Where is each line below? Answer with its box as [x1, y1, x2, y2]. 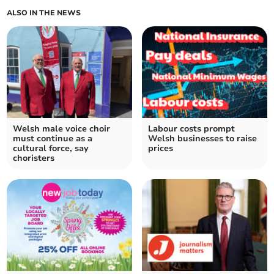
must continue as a [13, 133, 93, 145]
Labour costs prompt [148, 123, 235, 135]
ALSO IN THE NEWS [7, 8, 81, 18]
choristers [13, 152, 55, 165]
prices [148, 143, 173, 155]
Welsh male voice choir [13, 123, 111, 135]
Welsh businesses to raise [148, 133, 257, 145]
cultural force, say [13, 143, 89, 155]
